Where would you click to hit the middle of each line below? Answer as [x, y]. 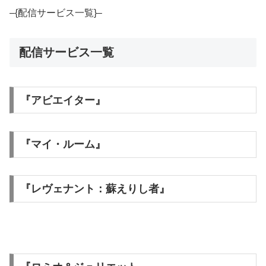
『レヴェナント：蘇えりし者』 [95, 189]
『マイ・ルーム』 [63, 145]
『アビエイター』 [63, 100]
